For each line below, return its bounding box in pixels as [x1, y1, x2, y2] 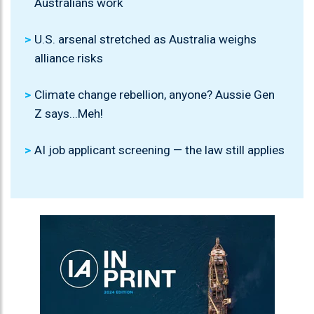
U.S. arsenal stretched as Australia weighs [34, 32, 257, 47]
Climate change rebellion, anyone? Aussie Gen [34, 88, 275, 102]
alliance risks [34, 51, 103, 66]
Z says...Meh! [34, 107, 103, 121]
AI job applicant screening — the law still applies [34, 143, 285, 158]
